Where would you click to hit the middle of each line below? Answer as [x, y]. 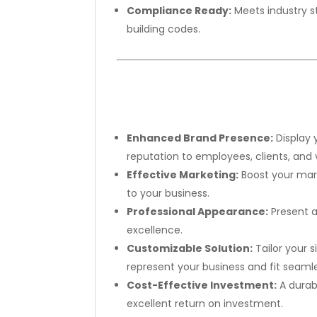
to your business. [168, 193]
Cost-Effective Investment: [202, 285]
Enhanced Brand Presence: [200, 138]
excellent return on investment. [205, 303]
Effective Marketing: [183, 174]
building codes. [164, 29]
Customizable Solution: [190, 248]
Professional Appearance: [198, 211]
